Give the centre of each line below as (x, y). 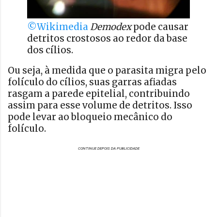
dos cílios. (50, 50)
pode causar (160, 27)
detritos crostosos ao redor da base (107, 38)
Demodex (111, 27)
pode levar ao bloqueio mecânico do (90, 117)
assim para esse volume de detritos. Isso (100, 106)
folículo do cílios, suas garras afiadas (92, 82)
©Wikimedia (59, 27)
